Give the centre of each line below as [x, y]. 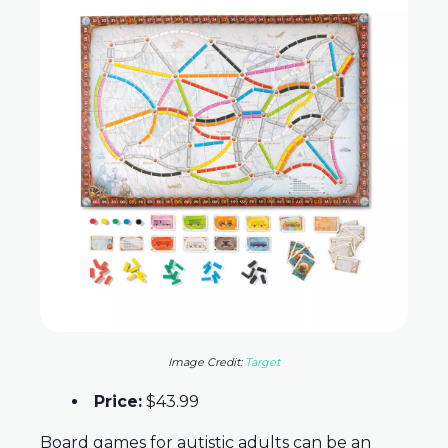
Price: [118, 402]
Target [262, 362]
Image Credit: [206, 362]
